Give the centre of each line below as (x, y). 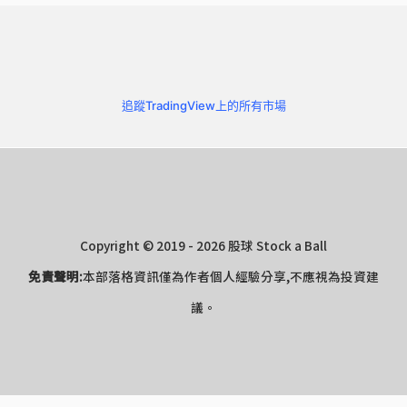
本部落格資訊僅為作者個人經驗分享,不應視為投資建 (231, 277)
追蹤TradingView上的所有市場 (203, 106)
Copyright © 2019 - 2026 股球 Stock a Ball (203, 246)
